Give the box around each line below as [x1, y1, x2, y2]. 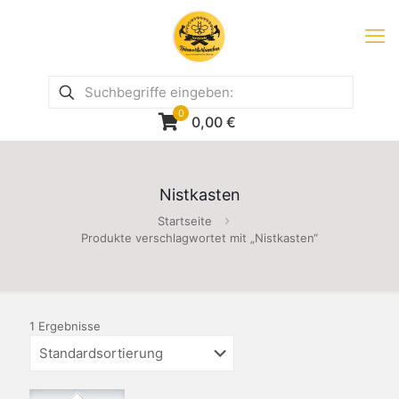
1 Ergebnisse [29, 319, 101, 333]
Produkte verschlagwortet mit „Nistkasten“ [81, 231, 318, 245]
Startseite [158, 214, 212, 228]
